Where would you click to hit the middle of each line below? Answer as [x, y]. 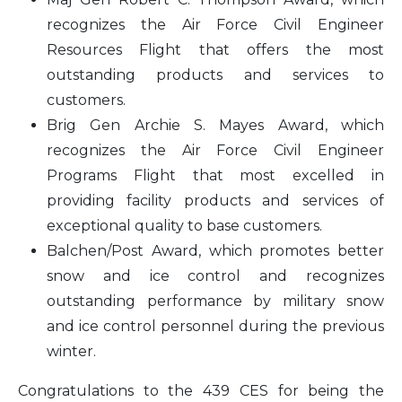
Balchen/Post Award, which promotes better [215, 250]
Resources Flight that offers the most [215, 49]
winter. [71, 351]
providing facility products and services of [215, 200]
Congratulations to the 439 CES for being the [201, 390]
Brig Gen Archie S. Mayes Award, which [215, 125]
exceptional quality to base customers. [184, 225]
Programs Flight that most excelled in [215, 175]
